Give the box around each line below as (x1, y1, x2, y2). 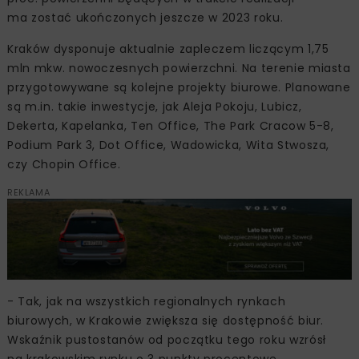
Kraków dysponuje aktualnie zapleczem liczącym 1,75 (7, 40, 329, 57)
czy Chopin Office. (7, 155, 121, 172)
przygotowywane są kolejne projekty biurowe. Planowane (7, 79, 351, 95)
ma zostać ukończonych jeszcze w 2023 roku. (7, 9, 284, 26)
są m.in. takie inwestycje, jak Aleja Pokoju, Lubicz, (7, 98, 302, 115)
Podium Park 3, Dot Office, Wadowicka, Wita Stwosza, (7, 136, 330, 153)
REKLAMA (7, 185, 50, 199)
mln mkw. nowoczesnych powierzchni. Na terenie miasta (7, 59, 351, 76)
